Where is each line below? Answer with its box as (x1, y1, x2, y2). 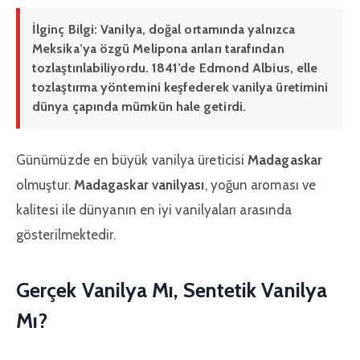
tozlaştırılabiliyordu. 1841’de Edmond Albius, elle (32, 59, 318, 76)
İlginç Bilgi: (32, 21, 98, 37)
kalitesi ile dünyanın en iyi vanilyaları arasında (16, 201, 292, 218)
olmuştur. (16, 176, 74, 193)
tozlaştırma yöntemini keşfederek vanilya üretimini (32, 79, 329, 95)
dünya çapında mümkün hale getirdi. (32, 98, 246, 114)
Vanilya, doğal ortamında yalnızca (97, 21, 295, 37)
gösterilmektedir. (16, 226, 117, 243)
